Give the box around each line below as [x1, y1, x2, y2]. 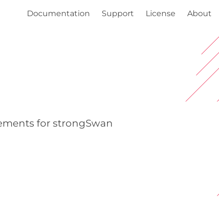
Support [102, 9, 134, 18]
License [146, 9, 175, 18]
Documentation [27, 9, 90, 18]
